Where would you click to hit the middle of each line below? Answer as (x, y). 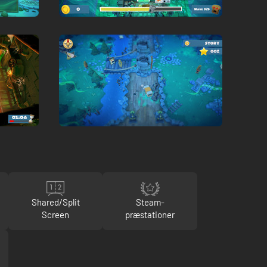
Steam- (150, 202)
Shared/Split (55, 202)
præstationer (150, 214)
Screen (56, 214)
